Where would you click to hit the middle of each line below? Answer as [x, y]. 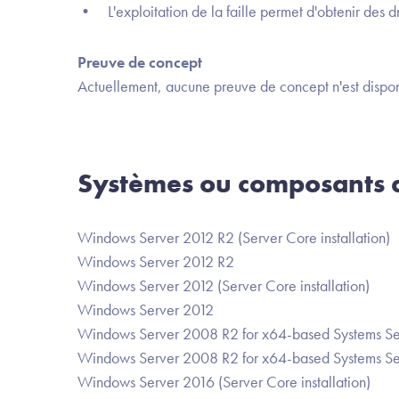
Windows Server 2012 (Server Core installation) [224, 285]
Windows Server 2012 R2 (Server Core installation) [234, 237]
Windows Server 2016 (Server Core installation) [224, 382]
